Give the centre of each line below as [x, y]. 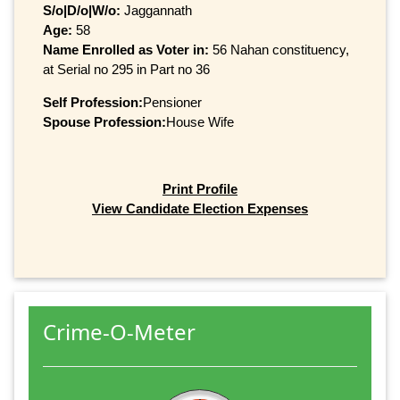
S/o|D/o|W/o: [82, 10]
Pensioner [172, 102]
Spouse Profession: [104, 121]
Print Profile [200, 189]
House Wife [200, 121]
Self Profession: [93, 102]
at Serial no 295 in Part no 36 [126, 69]
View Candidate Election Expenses [200, 209]
